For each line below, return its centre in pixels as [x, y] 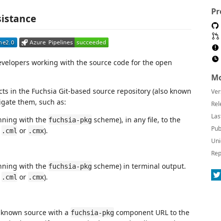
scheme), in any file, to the [136, 119]
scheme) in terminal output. [139, 166]
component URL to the [152, 212]
